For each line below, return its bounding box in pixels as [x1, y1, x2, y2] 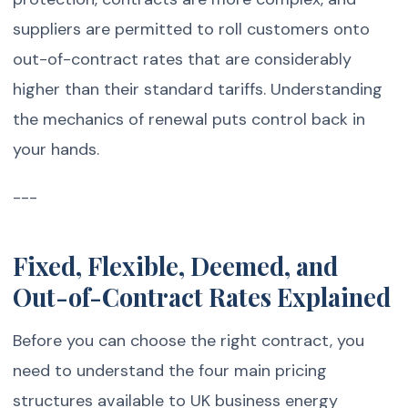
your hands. [13, 138, 100, 161]
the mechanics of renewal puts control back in [13, 108, 366, 131]
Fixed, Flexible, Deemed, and [13, 249, 339, 282]
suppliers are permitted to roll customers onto [13, 18, 371, 41]
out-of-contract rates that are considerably [13, 48, 352, 71]
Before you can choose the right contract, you [13, 330, 365, 352]
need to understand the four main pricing [13, 360, 328, 382]
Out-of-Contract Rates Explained [13, 280, 392, 313]
